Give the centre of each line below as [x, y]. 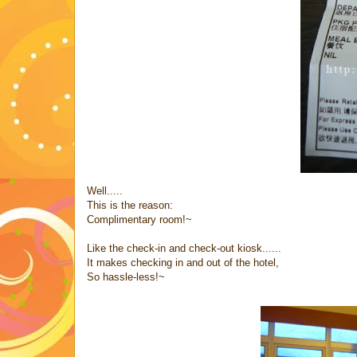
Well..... [105, 190]
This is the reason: [130, 205]
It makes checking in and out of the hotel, [183, 262]
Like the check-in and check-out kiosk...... [184, 248]
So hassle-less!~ [126, 277]
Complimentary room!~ [139, 219]
